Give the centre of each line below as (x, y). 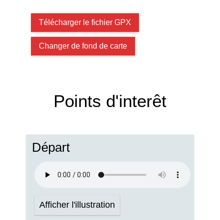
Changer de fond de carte (83, 46)
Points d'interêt (110, 101)
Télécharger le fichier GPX (85, 22)
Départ (51, 147)
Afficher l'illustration (77, 205)
